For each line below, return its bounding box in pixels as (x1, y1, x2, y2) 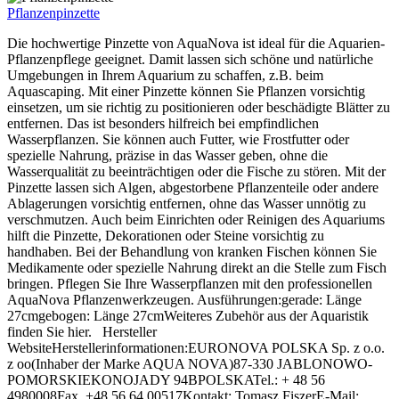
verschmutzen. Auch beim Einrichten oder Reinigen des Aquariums (7, 212, 385, 228)
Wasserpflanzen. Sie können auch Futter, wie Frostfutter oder (7, 132, 349, 148)
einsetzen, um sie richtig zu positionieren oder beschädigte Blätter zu (7, 100, 390, 116)
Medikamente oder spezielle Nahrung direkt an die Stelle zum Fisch (7, 260, 387, 276)
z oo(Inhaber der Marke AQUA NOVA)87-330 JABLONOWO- (7, 356, 372, 372)
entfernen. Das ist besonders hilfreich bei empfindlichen (7, 116, 319, 132)
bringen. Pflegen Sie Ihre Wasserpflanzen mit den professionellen (7, 276, 372, 292)
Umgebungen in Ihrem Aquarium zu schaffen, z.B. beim (7, 68, 323, 84)
